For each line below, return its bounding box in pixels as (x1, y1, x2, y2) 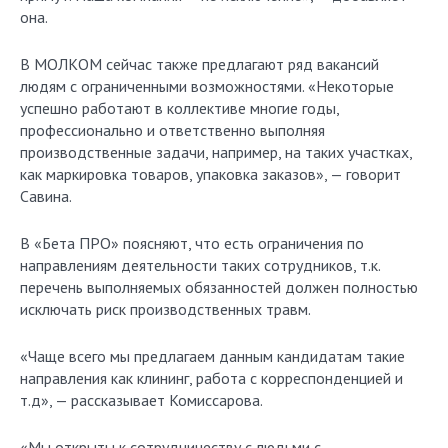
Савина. (20, 186, 72, 206)
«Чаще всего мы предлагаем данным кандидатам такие (20, 346, 405, 366)
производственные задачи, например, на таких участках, (20, 142, 412, 162)
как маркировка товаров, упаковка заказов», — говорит (20, 164, 401, 184)
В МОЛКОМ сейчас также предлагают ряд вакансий (20, 54, 379, 74)
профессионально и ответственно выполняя (20, 120, 325, 140)
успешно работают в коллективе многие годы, (20, 98, 339, 118)
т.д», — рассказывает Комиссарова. (20, 390, 263, 410)
